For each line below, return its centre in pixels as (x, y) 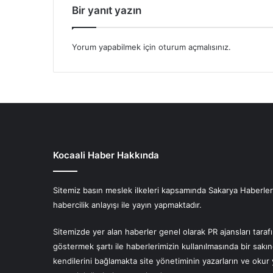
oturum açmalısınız (193, 47)
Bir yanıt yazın (107, 11)
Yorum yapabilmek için (115, 47)
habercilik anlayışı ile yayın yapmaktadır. (127, 205)
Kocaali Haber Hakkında (106, 155)
